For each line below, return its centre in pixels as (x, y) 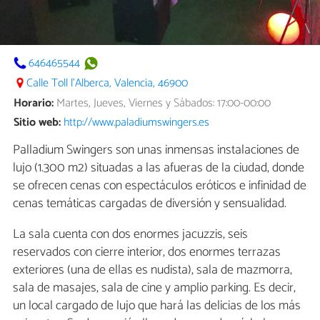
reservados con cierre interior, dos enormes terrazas (147, 252)
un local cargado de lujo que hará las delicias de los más (157, 306)
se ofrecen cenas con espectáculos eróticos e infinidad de (160, 186)
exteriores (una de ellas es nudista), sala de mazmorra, (152, 270)
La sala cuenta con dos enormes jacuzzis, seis (130, 235)
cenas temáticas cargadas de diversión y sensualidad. (150, 204)
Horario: (34, 103)
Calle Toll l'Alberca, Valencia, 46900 (107, 83)
